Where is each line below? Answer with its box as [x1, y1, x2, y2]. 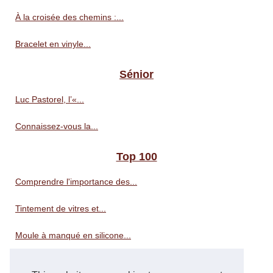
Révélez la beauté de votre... [15, 257, 126, 268]
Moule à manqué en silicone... [15, 230, 131, 241]
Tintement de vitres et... [15, 204, 106, 214]
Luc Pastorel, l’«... [15, 94, 84, 105]
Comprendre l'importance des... [15, 177, 137, 187]
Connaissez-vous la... [15, 121, 98, 132]
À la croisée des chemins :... [15, 12, 124, 23]
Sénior [119, 68, 154, 81]
